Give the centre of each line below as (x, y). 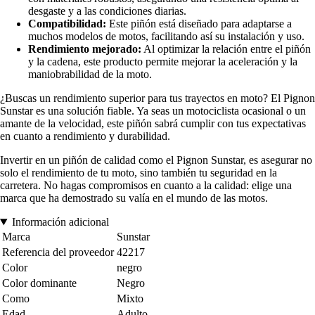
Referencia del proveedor (58, 252)
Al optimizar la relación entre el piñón (226, 49)
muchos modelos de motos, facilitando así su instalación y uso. (166, 37)
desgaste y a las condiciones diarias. (107, 11)
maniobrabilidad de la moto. (90, 75)
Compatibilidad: (67, 24)
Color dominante (39, 283)
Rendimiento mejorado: (85, 49)
